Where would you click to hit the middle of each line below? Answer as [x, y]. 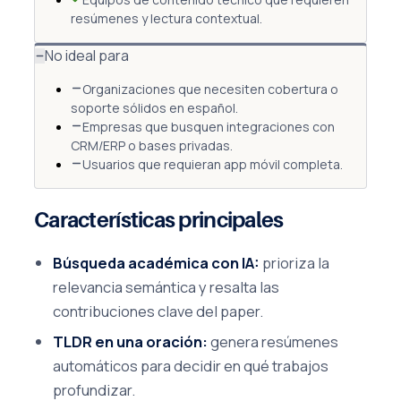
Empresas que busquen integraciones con [209, 127]
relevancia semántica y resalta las [166, 287]
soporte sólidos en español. [154, 108]
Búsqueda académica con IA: [157, 263]
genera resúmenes [273, 341]
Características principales [159, 220]
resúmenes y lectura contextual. [166, 19]
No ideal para [87, 56]
